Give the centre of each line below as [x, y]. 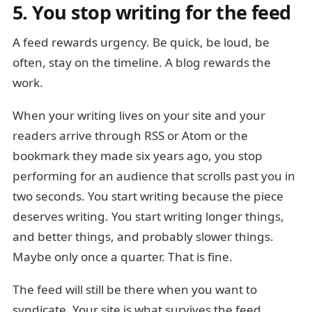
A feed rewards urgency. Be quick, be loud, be [141, 42]
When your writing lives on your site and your [139, 115]
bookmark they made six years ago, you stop [138, 155]
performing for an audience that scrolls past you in [154, 175]
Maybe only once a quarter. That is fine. [123, 256]
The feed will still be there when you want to [135, 289]
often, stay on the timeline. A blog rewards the [142, 62]
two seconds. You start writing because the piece [148, 196]
